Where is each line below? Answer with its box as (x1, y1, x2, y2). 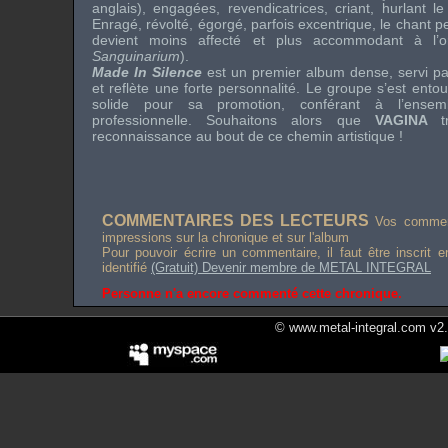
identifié (102, 260, 151, 275)
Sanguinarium (92, 48, 180, 64)
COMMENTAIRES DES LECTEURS (102, 212, 370, 229)
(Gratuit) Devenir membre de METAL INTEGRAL (151, 260, 431, 275)
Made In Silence (92, 64, 202, 80)
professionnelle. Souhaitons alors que (92, 112, 375, 128)
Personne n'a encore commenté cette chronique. (102, 286, 402, 301)
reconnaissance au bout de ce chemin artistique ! (92, 128, 403, 144)
